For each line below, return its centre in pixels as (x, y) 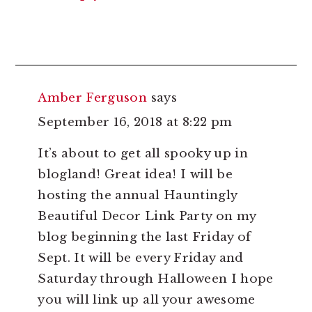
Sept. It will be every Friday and (141, 258)
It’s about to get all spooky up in (143, 154)
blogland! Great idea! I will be (135, 175)
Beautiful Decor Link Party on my (147, 217)
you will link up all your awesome (147, 300)
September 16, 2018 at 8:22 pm (135, 123)
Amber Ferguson (93, 98)
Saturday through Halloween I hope (156, 279)
